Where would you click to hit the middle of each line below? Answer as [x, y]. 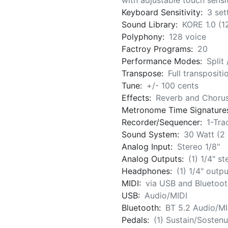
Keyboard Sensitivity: [163, 12]
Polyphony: [144, 37]
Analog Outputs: [154, 159]
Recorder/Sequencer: [163, 122]
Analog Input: [148, 147]
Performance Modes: [163, 61]
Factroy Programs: [159, 49]
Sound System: [152, 135]
